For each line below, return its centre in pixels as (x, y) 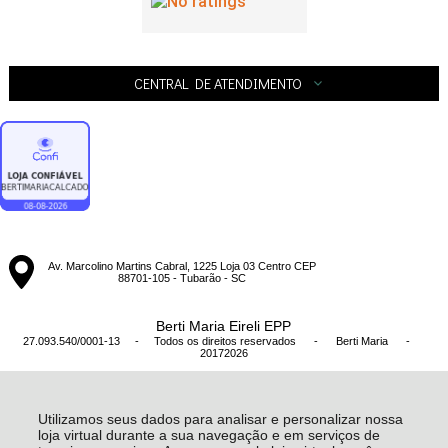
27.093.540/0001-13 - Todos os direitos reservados (160, 340)
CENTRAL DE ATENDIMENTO (217, 83)
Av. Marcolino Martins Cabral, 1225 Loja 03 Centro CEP (181, 265)
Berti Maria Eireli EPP (224, 326)
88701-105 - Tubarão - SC (181, 277)
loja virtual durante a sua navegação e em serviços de (208, 435)
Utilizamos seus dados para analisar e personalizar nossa (220, 419)
